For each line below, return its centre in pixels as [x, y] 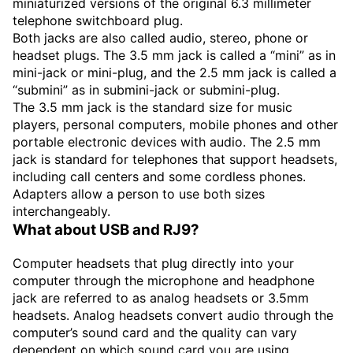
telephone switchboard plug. [98, 21]
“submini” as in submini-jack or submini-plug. [146, 90]
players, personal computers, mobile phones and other [175, 125]
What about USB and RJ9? [106, 230]
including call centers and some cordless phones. [159, 177]
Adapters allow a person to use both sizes [139, 194]
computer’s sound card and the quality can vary [155, 333]
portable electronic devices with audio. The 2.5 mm [167, 142]
